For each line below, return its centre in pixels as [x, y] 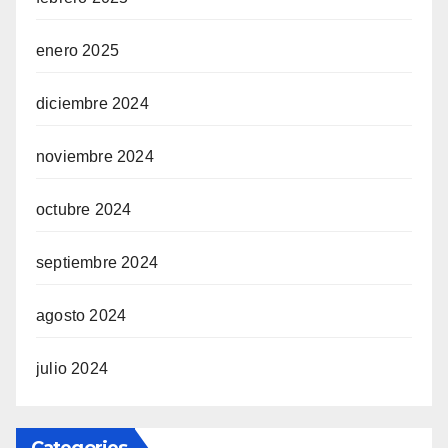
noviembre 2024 [95, 156]
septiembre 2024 [97, 262]
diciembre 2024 [92, 103]
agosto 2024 [81, 315]
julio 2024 [72, 368]
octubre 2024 [84, 209]
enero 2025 [77, 50]
